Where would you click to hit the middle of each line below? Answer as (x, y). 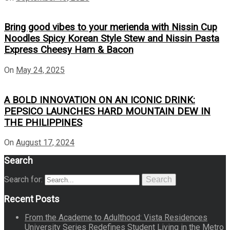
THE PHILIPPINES (43, 122)
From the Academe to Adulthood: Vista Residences (116, 218)
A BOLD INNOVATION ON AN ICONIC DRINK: (100, 100)
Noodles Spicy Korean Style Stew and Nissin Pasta (112, 39)
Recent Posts (32, 199)
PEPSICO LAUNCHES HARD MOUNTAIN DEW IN (107, 111)
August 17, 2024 (45, 143)
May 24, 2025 (40, 70)
